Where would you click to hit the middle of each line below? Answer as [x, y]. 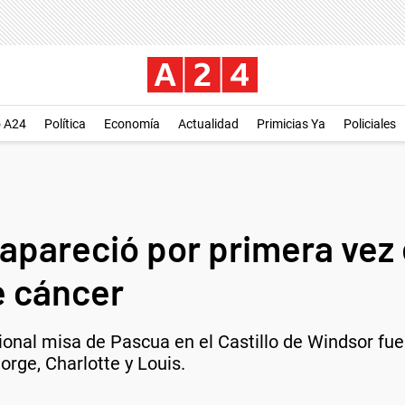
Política [65, 124]
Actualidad [208, 124]
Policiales [370, 124]
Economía [132, 124]
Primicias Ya [291, 124]
